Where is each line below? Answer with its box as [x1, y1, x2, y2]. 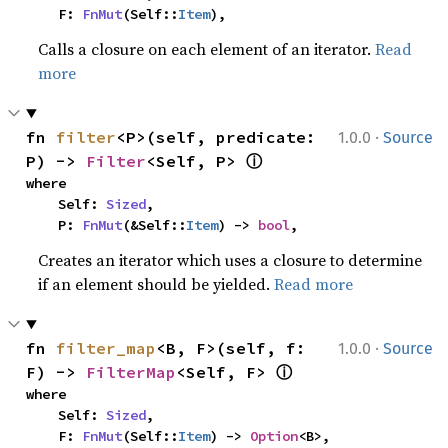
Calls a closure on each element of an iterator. [38, 38, 376, 60]
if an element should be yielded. [38, 273, 275, 295]
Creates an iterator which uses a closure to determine [38, 249, 423, 271]
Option [250, 427, 299, 445]
